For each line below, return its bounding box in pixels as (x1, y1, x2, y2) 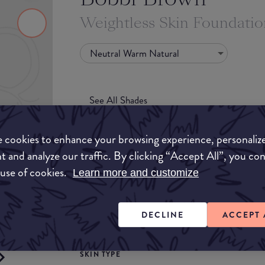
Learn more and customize (73, 167, 199, 179)
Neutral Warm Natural (90, 46, 179, 60)
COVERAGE (80, 195, 124, 206)
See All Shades (89, 92, 147, 107)
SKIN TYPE (80, 249, 121, 260)
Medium (234, 221, 257, 232)
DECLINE (141, 209, 184, 221)
